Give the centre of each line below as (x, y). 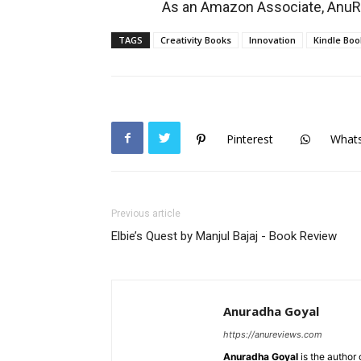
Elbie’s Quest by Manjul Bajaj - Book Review (224, 236)
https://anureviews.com (273, 334)
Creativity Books (196, 40)
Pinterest (250, 139)
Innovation (272, 40)
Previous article (146, 214)
